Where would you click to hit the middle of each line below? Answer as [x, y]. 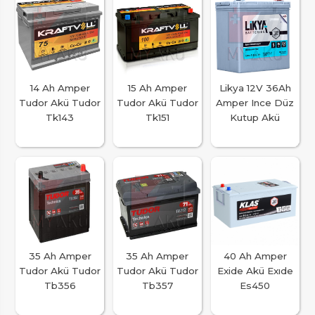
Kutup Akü [255, 118]
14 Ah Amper [60, 88]
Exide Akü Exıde [255, 270]
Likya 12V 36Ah [255, 88]
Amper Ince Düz [255, 103]
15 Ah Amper [157, 88]
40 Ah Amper [255, 256]
